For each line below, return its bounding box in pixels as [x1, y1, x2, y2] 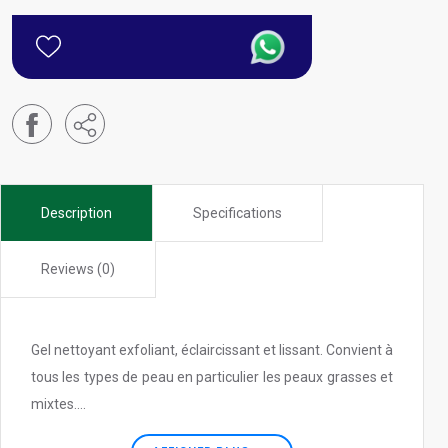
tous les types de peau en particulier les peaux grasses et [31, 369, 393, 386]
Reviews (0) [41, 261, 115, 278]
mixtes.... [31, 396, 86, 413]
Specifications [193, 205, 282, 222]
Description [41, 205, 112, 222]
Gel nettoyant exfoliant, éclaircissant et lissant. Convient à [31, 342, 393, 359]
